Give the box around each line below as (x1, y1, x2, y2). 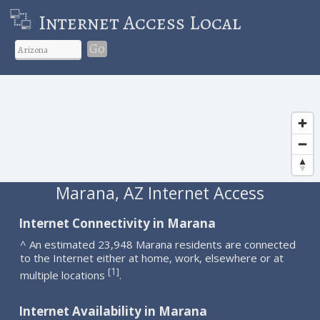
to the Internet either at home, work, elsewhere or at (20, 250, 284, 265)
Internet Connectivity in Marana (19, 214, 216, 231)
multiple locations (20, 267, 109, 282)
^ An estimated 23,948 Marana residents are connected (20, 236, 296, 251)
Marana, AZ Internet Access (55, 181, 264, 204)
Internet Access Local (38, 9, 241, 36)
